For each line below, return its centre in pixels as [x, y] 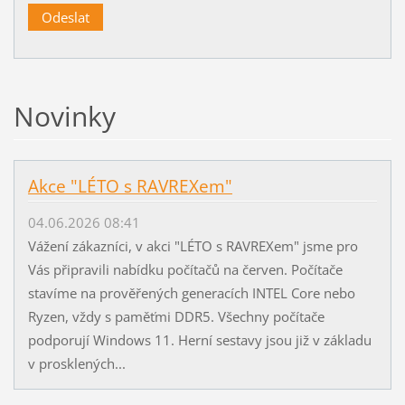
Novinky [64, 117]
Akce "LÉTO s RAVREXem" [130, 187]
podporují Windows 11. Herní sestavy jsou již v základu [199, 340]
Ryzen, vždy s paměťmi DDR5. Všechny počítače [176, 317]
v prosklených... [76, 364]
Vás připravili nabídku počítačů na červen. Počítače [185, 270]
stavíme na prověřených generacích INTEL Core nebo [191, 293]
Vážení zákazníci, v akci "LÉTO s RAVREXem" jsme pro [193, 246]
